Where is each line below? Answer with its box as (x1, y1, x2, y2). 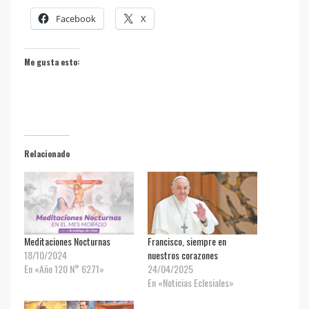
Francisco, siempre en (148, 233, 226, 248)
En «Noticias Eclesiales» (148, 275, 234, 290)
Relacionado (24, 148, 70, 160)
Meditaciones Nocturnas (24, 233, 110, 248)
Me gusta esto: (24, 56, 80, 68)
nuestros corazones (148, 247, 218, 262)
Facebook (56, 12, 96, 26)
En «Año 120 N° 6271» (24, 261, 104, 276)
